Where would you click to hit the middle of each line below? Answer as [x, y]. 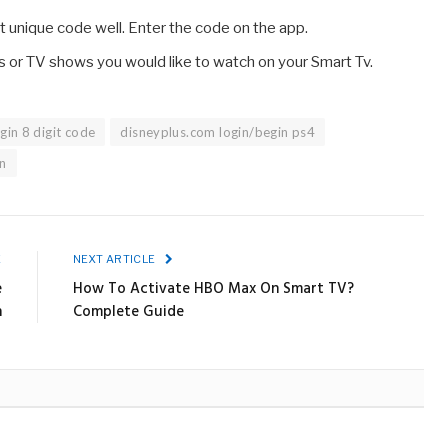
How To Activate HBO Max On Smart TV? [213, 288]
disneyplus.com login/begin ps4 [218, 131]
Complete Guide [128, 311]
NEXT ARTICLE [115, 258]
